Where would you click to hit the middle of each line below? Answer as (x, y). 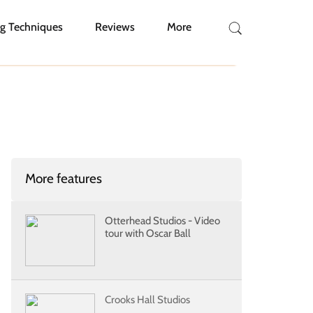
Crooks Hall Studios (147, 300)
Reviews (115, 27)
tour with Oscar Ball (148, 233)
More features (64, 179)
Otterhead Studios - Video (162, 221)
